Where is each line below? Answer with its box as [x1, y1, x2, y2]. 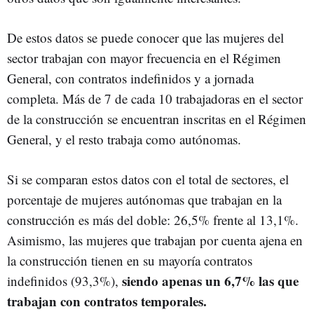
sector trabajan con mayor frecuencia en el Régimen [7, 48, 281, 67]
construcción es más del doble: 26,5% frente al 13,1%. [7, 210, 299, 228]
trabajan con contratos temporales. [7, 291, 207, 310]
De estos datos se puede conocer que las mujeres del [7, 28, 284, 46]
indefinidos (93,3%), [7, 271, 118, 289]
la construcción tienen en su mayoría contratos [7, 251, 252, 269]
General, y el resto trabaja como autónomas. [7, 130, 241, 148]
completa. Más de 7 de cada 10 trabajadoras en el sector [7, 89, 303, 107]
